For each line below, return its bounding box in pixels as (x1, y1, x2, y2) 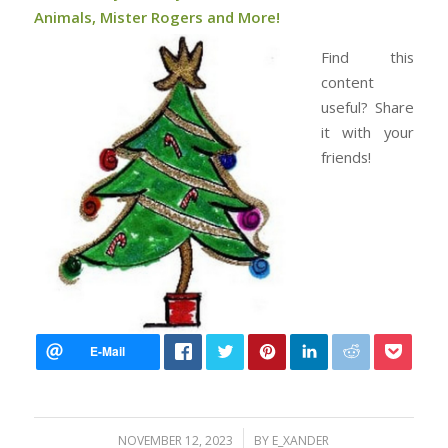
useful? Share (320, 97, 415, 118)
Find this (320, 47, 415, 68)
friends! (320, 147, 371, 168)
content (320, 72, 374, 93)
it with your (320, 122, 415, 143)
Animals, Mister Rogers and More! (33, 7, 280, 28)
